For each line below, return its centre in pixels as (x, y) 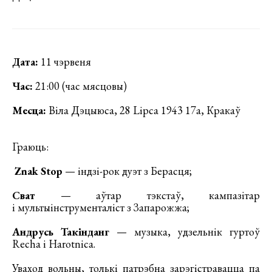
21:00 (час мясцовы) (80, 86)
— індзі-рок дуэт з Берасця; (127, 171)
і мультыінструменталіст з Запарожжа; (101, 207)
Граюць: (30, 146)
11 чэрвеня (65, 61)
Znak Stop (37, 171)
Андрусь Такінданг (64, 231)
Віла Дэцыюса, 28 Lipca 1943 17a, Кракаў (143, 110)
